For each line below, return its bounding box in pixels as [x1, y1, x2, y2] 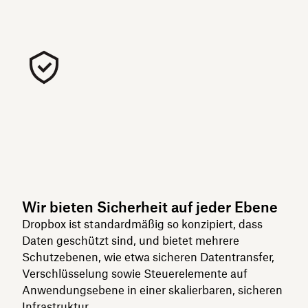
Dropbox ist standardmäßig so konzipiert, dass [22, 217, 263, 231]
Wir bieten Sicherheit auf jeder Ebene [22, 199, 278, 216]
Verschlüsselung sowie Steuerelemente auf [22, 267, 247, 280]
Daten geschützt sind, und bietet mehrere [22, 234, 239, 247]
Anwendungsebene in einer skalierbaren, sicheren [22, 283, 283, 297]
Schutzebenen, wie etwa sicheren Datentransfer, [22, 250, 274, 264]
